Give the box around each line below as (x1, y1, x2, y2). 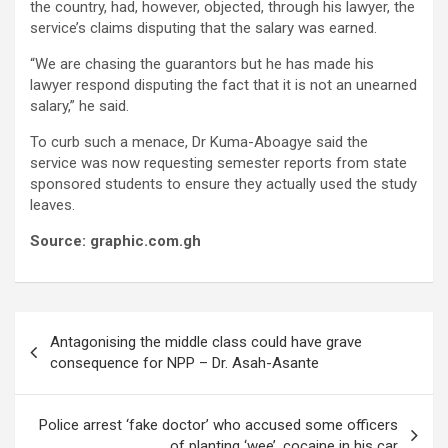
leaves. (30, 196, 75, 215)
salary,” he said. (30, 97, 129, 116)
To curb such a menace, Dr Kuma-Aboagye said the (30, 133, 368, 152)
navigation (14, 344, 131, 374)
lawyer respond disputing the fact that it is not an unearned (30, 76, 417, 95)
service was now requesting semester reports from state (30, 154, 407, 173)
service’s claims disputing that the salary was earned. (30, 19, 377, 38)
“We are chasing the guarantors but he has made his (30, 55, 374, 74)
